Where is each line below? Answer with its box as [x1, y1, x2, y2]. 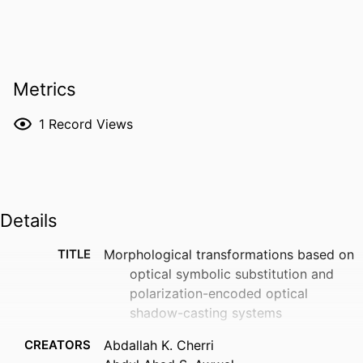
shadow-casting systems [130, 305, 282, 322]
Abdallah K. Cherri [104, 337, 214, 354]
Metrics [13, 79, 76, 100]
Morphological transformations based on [104, 246, 354, 263]
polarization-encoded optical [130, 285, 308, 302]
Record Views [49, 115, 133, 132]
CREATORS [24, 337, 91, 353]
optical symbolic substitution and [130, 266, 334, 283]
